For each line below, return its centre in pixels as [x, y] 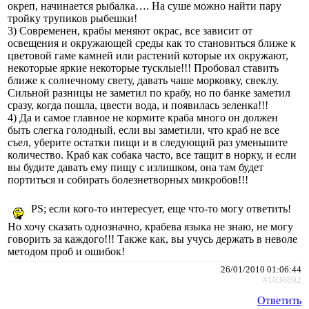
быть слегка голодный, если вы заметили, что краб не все [143, 130]
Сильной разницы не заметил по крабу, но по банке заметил [149, 92]
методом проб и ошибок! [66, 251]
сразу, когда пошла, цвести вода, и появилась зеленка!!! [138, 105]
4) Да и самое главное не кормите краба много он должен [143, 117]
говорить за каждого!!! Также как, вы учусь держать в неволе [152, 239]
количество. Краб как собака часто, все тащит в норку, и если [152, 154]
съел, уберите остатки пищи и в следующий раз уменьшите [148, 142]
